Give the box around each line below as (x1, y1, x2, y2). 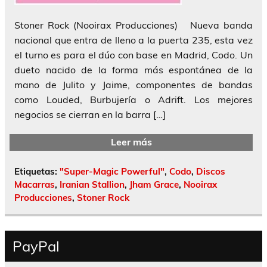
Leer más (110, 136, 152, 148)
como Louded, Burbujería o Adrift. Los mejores (14, 93, 253, 105)
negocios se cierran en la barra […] (14, 108, 166, 120)
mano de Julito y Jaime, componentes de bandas (14, 78, 253, 91)
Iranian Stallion (60, 178, 125, 190)
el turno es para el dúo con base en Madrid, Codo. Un (14, 48, 253, 61)
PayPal (12, 237, 60, 255)
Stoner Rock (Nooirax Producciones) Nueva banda (14, 18, 253, 31)
